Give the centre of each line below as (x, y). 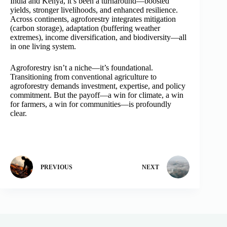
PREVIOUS (56, 167)
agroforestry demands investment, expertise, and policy (98, 86)
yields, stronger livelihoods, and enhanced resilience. (94, 10)
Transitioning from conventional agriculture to (83, 77)
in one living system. (43, 46)
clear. (18, 113)
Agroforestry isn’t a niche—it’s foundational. (82, 67)
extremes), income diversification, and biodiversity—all (98, 37)
